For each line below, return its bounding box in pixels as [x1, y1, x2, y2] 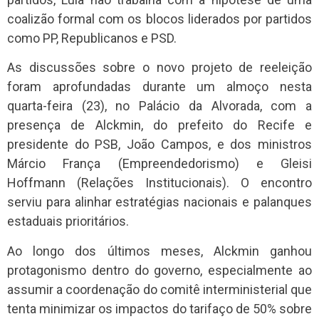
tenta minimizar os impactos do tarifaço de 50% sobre [7, 300, 312, 316]
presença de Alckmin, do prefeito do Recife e [7, 117, 312, 133]
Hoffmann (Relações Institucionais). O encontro [7, 175, 312, 191]
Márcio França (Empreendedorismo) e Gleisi [7, 156, 312, 172]
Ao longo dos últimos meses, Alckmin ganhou [7, 243, 312, 258]
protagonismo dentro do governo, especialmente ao [7, 262, 312, 278]
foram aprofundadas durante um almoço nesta [7, 79, 312, 95]
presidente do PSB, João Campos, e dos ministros [7, 137, 312, 152]
